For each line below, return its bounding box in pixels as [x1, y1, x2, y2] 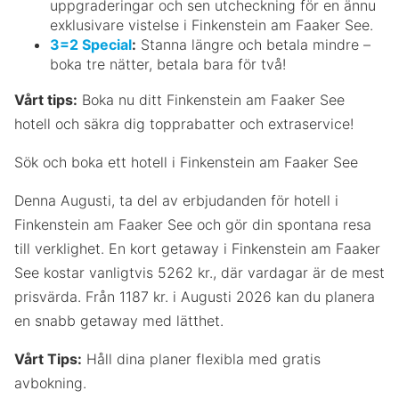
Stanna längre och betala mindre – [136, 35, 370, 53]
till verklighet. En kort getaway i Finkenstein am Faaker [14, 239, 380, 257]
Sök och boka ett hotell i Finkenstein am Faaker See [14, 152, 358, 171]
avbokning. [14, 373, 86, 392]
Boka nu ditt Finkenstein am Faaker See [77, 90, 345, 109]
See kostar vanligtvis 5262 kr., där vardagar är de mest [14, 263, 385, 281]
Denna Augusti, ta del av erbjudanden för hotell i [14, 191, 338, 209]
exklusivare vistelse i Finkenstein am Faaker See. [50, 15, 373, 34]
